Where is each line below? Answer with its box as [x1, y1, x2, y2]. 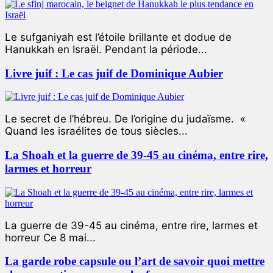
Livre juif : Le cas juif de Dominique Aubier [5, 66, 223, 80]
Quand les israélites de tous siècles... [5, 125, 188, 138]
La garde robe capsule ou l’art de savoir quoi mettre [5, 255, 264, 268]
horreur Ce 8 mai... [5, 231, 96, 244]
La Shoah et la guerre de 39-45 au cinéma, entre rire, [5, 149, 268, 161]
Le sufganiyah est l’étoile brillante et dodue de [5, 30, 232, 43]
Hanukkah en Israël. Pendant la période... [5, 43, 207, 55]
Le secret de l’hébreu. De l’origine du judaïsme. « [5, 113, 246, 126]
